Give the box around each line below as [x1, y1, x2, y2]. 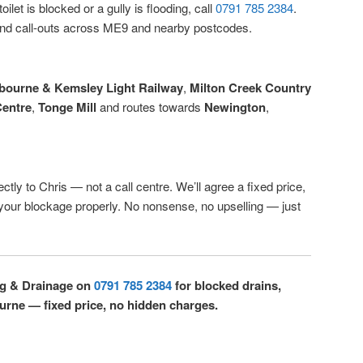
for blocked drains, [172, 276, 281, 295]
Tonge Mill [38, 97, 96, 116]
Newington [204, 97, 266, 116]
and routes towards [96, 97, 204, 115]
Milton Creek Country [190, 78, 311, 96]
